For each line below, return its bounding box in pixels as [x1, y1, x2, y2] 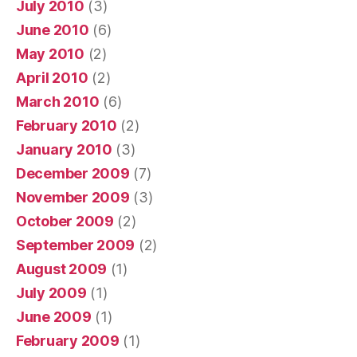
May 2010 [16, 45, 84, 62]
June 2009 [16, 308, 92, 325]
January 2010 [16, 140, 112, 158]
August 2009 [16, 260, 108, 277]
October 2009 [16, 212, 114, 229]
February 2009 [16, 331, 120, 349]
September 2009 [16, 236, 135, 253]
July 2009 [16, 284, 87, 301]
